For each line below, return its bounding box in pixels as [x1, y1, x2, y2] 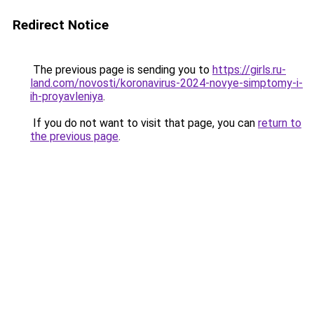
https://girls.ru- [212, 63, 286, 76]
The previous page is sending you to [30, 63, 212, 76]
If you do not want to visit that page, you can [30, 116, 258, 130]
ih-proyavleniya [30, 90, 103, 103]
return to [258, 116, 301, 130]
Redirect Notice [13, 17, 109, 33]
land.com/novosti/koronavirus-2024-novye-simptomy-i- [30, 76, 303, 90]
